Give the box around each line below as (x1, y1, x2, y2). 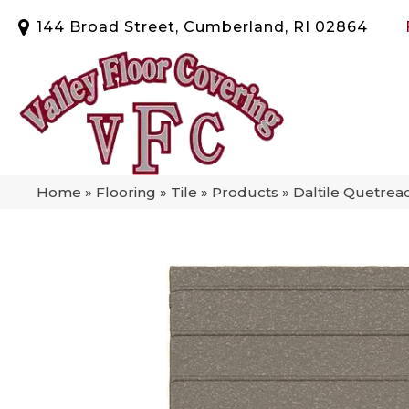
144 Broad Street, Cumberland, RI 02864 (37, 17, 368, 36)
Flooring (96, 183, 156, 201)
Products (212, 183, 278, 201)
